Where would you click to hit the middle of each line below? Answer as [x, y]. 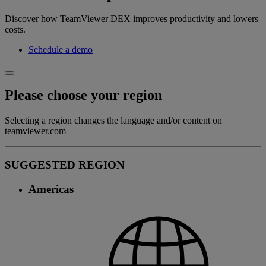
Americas [51, 189]
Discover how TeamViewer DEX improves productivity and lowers [132, 19]
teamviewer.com [35, 131]
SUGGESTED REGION [65, 164]
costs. [15, 30]
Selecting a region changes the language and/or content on [113, 121]
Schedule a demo [61, 50]
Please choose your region [83, 95]
